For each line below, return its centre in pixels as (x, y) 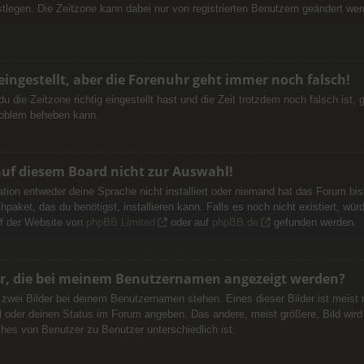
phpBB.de (235, 222)
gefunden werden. (313, 222)
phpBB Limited (120, 222)
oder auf (189, 222)
